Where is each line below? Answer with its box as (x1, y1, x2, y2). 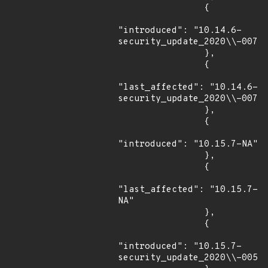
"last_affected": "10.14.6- (118, 82, 258, 93)
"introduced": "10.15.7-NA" (118, 139, 258, 150)
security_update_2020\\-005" (118, 252, 263, 264)
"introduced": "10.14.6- (118, 25, 242, 36)
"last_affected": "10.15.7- (118, 184, 258, 196)
